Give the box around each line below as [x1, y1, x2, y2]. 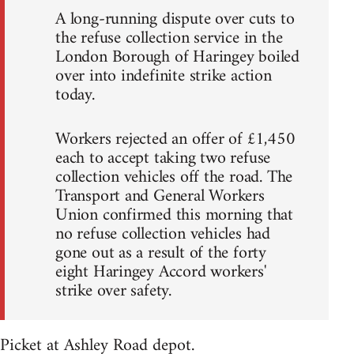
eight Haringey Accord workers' [55, 257, 266, 288]
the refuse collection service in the [55, 23, 283, 55]
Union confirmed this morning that [55, 200, 294, 232]
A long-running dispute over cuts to [55, 4, 295, 36]
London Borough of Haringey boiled [55, 42, 300, 73]
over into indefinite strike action [55, 61, 272, 92]
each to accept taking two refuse [55, 143, 271, 175]
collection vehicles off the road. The [55, 162, 293, 194]
